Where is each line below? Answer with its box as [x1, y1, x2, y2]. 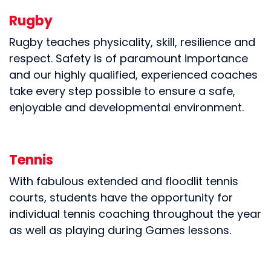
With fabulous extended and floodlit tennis [9, 177, 238, 188]
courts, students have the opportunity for [9, 193, 233, 204]
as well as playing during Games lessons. [9, 226, 231, 237]
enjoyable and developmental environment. [9, 103, 244, 114]
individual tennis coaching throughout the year [9, 209, 261, 221]
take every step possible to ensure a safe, [9, 87, 235, 98]
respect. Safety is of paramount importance [9, 54, 248, 65]
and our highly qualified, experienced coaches [9, 70, 258, 82]
